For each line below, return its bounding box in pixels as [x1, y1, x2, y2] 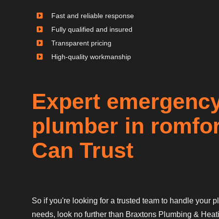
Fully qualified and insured [51, 25, 132, 33]
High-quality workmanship [51, 52, 131, 61]
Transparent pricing [51, 39, 111, 47]
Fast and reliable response [51, 11, 134, 20]
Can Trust [32, 138, 133, 163]
